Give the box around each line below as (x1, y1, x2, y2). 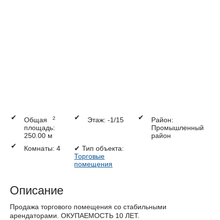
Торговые (74, 152, 105, 161)
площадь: (24, 124, 55, 132)
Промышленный (151, 124, 204, 132)
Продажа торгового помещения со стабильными (10, 203, 166, 211)
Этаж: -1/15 (87, 116, 124, 124)
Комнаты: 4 (24, 144, 60, 153)
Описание (10, 184, 63, 197)
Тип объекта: (80, 144, 124, 153)
